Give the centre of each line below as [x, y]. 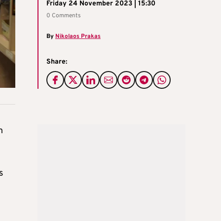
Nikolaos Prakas [78, 36]
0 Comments [64, 16]
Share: [57, 62]
